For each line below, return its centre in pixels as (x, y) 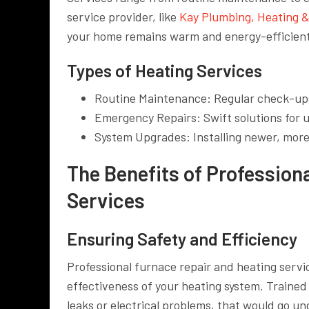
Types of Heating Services (165, 70)
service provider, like (123, 16)
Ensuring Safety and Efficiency (182, 238)
